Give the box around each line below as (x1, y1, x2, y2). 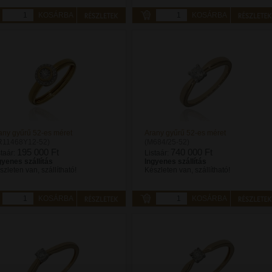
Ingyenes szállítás (144, 157, 206, 166)
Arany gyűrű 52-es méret (144, 129, 226, 137)
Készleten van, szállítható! (144, 166, 230, 174)
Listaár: (144, 149, 171, 157)
